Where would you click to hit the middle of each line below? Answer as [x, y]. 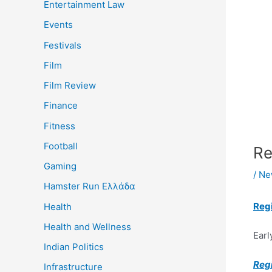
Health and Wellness [87, 226]
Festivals [63, 45]
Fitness [59, 126]
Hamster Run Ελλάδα [90, 186]
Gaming [60, 166]
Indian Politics [74, 247]
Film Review [70, 86]
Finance [61, 106]
